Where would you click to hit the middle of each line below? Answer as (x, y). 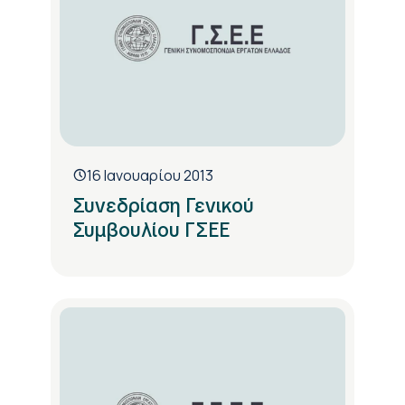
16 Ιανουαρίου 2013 (150, 176)
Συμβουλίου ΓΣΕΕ (151, 231)
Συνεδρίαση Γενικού (163, 206)
